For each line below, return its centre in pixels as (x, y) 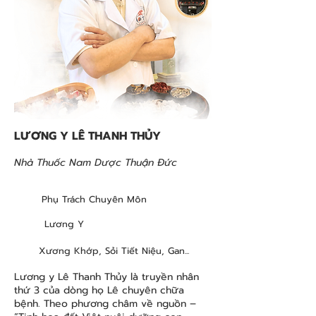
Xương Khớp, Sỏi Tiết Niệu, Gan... (114, 251)
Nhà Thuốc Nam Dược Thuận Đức (96, 163)
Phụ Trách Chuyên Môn (94, 200)
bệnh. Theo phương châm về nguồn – (105, 304)
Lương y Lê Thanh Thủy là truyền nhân (107, 277)
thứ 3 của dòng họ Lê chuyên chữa (99, 291)
